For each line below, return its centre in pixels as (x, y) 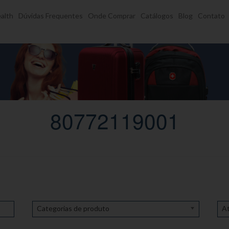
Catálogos (157, 16)
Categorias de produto (73, 209)
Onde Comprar (112, 16)
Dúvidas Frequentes (51, 16)
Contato (211, 16)
